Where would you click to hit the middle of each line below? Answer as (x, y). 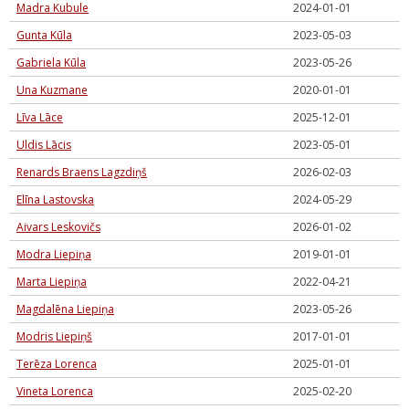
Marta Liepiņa (52, 282)
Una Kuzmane (52, 90)
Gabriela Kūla (51, 63)
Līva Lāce (40, 117)
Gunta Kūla (44, 35)
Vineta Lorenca (55, 391)
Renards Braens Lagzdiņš (82, 172)
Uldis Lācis (44, 145)
